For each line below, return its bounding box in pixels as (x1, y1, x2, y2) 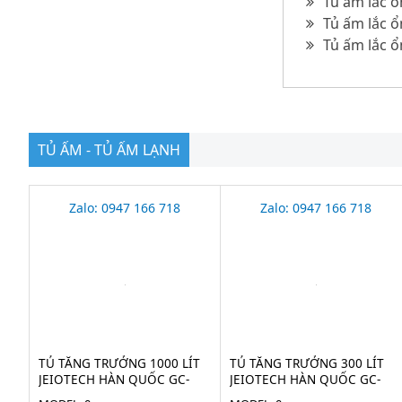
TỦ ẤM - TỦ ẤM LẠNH (38, 140, 180, 160)
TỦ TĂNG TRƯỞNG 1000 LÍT (39, 355, 200, 371)
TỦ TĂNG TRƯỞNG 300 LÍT (230, 355, 385, 371)
